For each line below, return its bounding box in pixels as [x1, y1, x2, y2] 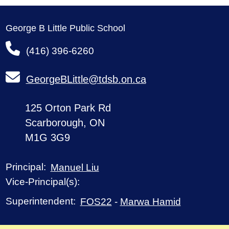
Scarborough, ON [25, 117, 105, 129]
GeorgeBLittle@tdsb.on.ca [26, 74, 146, 85]
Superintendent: [5, 196, 76, 207]
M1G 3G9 [25, 132, 70, 144]
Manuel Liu [50, 162, 99, 173]
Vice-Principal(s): [5, 176, 80, 188]
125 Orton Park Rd [25, 102, 111, 114]
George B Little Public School [5, 23, 125, 34]
